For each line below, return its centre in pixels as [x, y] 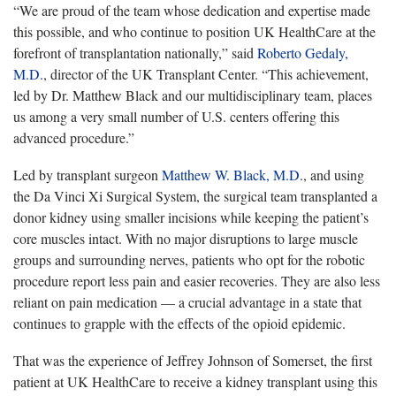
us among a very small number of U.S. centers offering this [176, 116]
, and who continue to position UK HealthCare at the [228, 31]
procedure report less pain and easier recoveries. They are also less [197, 280]
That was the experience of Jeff [100, 360]
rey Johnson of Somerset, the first [279, 360]
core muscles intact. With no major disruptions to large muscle [186, 238]
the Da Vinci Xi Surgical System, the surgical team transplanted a [195, 195]
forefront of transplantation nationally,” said [135, 52]
